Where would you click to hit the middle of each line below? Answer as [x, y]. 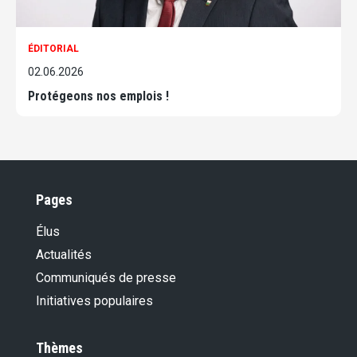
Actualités [64, 255]
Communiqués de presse [106, 278]
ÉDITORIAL [53, 49]
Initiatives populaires [94, 301]
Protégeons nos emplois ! [98, 96]
